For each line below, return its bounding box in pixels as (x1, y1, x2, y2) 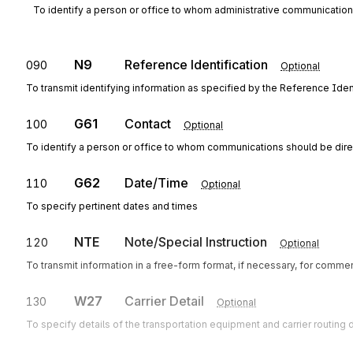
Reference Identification (124, 57, 268, 72)
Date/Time (124, 175, 188, 191)
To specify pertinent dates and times (26, 200, 198, 212)
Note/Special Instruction (124, 234, 267, 250)
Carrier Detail (124, 293, 204, 309)
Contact (124, 116, 171, 132)
